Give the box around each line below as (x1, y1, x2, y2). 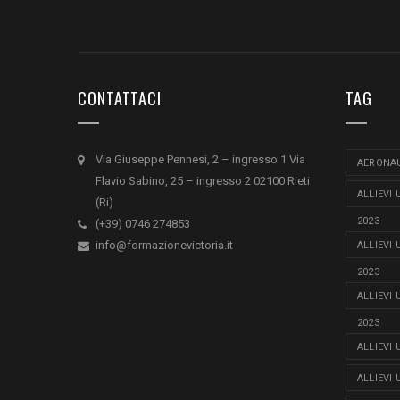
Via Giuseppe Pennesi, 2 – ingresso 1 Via (96, 152, 305, 166)
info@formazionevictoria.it (96, 237, 233, 252)
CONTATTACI (78, 86, 162, 110)
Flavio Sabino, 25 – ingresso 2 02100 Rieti (96, 173, 310, 187)
